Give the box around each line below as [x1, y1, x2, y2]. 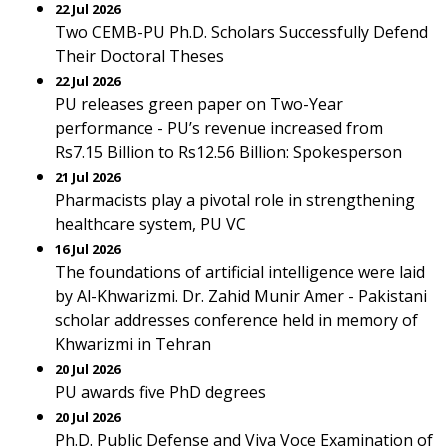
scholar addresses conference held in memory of [55, 309, 418, 331]
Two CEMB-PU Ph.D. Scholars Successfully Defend [55, 21, 428, 43]
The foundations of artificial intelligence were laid [55, 261, 425, 283]
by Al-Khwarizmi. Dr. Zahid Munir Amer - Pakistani [55, 285, 427, 307]
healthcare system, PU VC [55, 213, 246, 235]
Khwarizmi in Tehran [55, 333, 211, 355]
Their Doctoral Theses [55, 45, 224, 67]
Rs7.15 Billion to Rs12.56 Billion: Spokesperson [55, 141, 402, 163]
